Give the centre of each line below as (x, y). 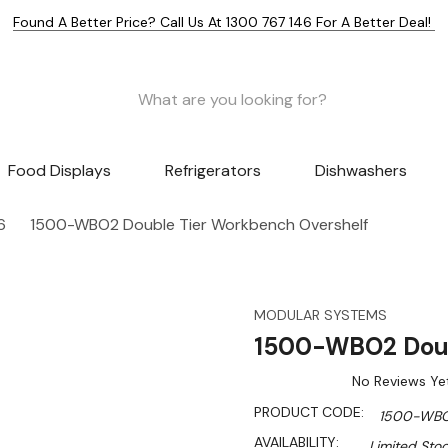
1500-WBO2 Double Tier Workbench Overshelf (199, 225)
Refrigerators (212, 171)
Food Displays (60, 171)
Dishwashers (360, 171)
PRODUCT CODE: (309, 412)
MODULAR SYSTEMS (320, 315)
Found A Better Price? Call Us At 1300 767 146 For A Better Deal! (224, 22)
